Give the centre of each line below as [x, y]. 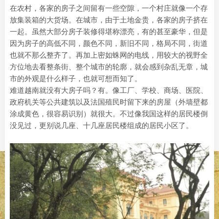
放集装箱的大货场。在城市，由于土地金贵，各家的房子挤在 [109, 20]
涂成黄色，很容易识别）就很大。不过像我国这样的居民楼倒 [109, 114]
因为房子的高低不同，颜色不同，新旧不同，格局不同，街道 [109, 43]
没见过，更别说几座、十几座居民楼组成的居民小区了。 [101, 125]
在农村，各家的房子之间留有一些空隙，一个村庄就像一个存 [109, 8]
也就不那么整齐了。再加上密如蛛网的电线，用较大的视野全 [109, 55]
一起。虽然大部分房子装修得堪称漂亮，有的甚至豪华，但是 [109, 32]
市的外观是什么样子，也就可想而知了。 [76, 78]
